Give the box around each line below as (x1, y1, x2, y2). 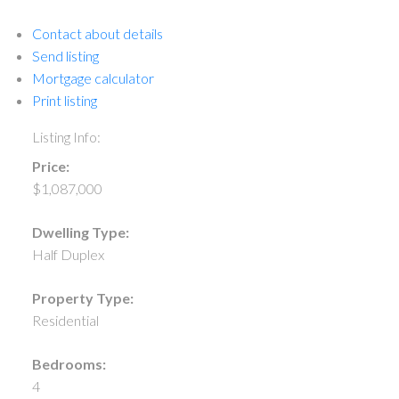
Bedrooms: (31, 355, 106, 373)
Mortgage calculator (31, 69, 154, 87)
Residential (31, 312, 99, 330)
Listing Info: (31, 128, 101, 146)
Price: (31, 158, 69, 175)
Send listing (31, 47, 99, 65)
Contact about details (31, 25, 163, 43)
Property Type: (31, 289, 134, 307)
